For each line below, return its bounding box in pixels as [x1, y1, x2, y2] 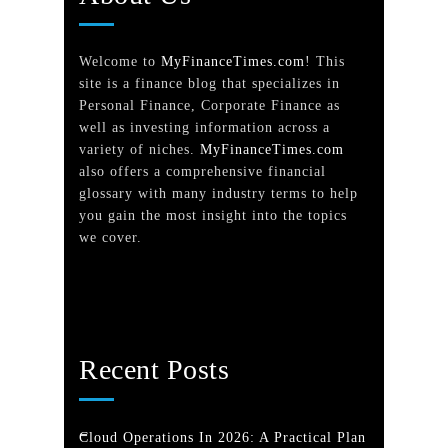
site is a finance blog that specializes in [79, 76, 340, 91]
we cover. [79, 230, 142, 245]
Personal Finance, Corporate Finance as [79, 98, 340, 113]
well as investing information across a [79, 120, 330, 135]
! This [305, 54, 345, 69]
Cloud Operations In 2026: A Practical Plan [79, 430, 366, 445]
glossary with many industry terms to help [79, 186, 358, 201]
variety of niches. [79, 142, 200, 157]
